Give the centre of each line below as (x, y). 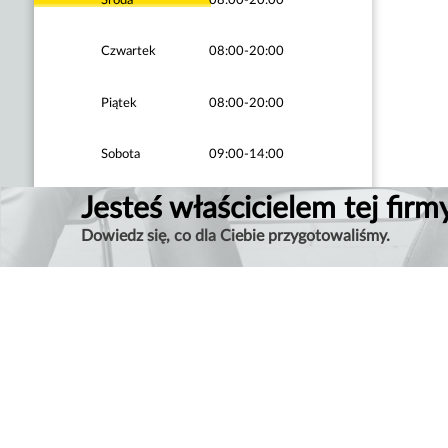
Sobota (120, 154)
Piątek (118, 102)
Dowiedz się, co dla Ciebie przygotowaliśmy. (235, 236)
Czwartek (128, 51)
